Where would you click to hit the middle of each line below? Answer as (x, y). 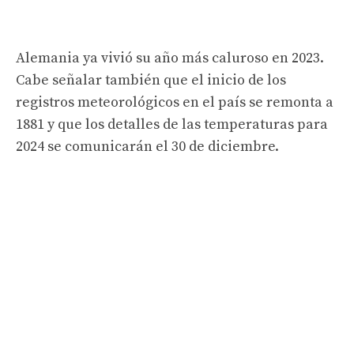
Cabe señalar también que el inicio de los (151, 80)
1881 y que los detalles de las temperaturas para (172, 124)
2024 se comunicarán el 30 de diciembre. (147, 146)
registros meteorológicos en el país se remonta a (175, 102)
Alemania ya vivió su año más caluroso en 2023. (170, 58)
